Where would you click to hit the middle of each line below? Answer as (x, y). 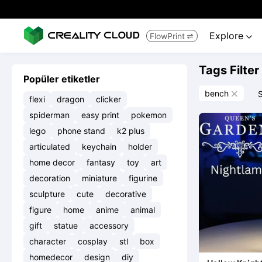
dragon (70, 99)
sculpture (47, 194)
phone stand (81, 131)
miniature (99, 178)
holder (140, 146)
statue (66, 225)
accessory (109, 225)
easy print (100, 115)
